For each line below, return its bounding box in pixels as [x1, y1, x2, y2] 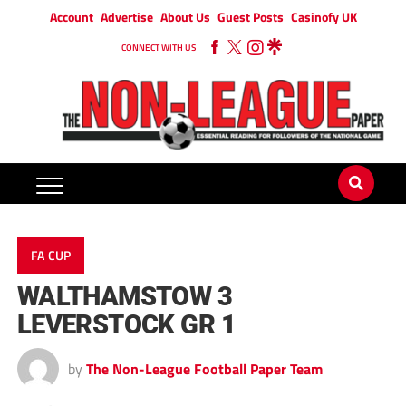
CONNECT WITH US [121, 41, 196, 54]
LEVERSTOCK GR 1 [16, 309, 237, 341]
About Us [159, 7, 210, 26]
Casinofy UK [290, 7, 357, 26]
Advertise [100, 7, 153, 26]
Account [49, 7, 93, 26]
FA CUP [30, 246, 72, 266]
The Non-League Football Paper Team [85, 358, 323, 381]
